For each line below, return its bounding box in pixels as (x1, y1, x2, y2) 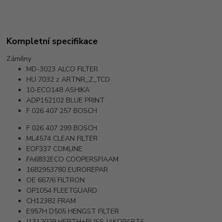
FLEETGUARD (54, 186, 98, 196)
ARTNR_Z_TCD (61, 75, 111, 85)
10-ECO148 (26, 85, 63, 95)
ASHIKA (65, 85, 90, 95)
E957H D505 (26, 207, 66, 217)
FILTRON (57, 175, 85, 185)
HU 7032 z (26, 75, 60, 85)
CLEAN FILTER (53, 134, 98, 144)
